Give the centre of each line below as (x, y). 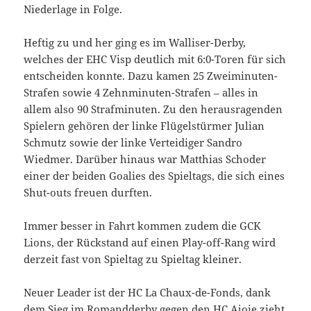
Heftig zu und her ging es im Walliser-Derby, (135, 43)
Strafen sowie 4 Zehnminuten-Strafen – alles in (141, 93)
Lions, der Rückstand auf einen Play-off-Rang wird (150, 243)
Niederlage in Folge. (73, 9)
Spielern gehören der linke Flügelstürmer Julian (144, 126)
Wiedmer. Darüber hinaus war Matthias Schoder (145, 159)
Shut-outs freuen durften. (88, 193)
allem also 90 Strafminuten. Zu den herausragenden (153, 109)
